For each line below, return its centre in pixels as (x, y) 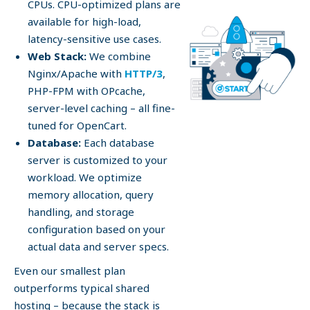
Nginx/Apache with (76, 73)
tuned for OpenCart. (77, 125)
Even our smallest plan (70, 271)
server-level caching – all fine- (101, 108)
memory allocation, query (91, 194)
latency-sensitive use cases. (94, 39)
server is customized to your (98, 160)
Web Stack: (57, 56)
